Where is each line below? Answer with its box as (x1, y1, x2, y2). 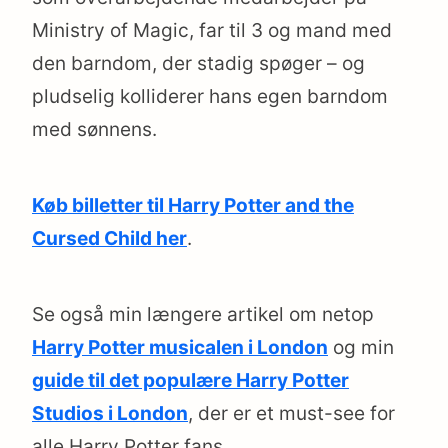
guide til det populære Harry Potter (32, 369, 349, 393)
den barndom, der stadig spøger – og (32, 52, 365, 76)
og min (328, 336, 394, 360)
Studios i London (32, 402, 188, 426)
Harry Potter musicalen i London (32, 336, 328, 360)
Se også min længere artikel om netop (32, 303, 374, 327)
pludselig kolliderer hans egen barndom (32, 85, 388, 109)
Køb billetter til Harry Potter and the (32, 194, 354, 218)
